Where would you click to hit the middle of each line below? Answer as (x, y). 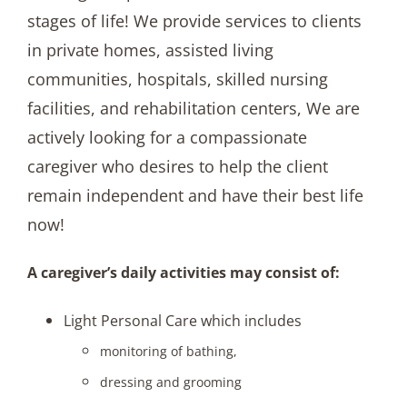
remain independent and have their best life (195, 196)
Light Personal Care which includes (183, 321)
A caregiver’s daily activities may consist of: (184, 273)
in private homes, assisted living (150, 50)
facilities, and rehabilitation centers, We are (194, 109)
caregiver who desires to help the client (178, 167)
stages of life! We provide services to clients (194, 21)
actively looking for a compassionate (167, 138)
